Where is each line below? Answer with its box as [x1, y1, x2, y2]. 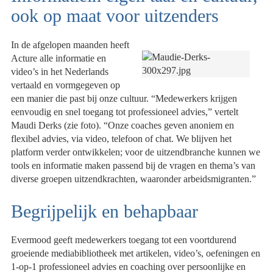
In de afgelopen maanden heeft [11, 39, 130, 50]
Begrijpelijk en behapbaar [11, 200, 199, 221]
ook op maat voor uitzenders [11, 5, 219, 26]
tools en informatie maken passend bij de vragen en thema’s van [11, 160, 256, 171]
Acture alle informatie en [11, 52, 107, 63]
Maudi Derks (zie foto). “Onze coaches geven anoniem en [11, 119, 235, 130]
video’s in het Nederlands [11, 66, 109, 77]
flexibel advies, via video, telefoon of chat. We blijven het [11, 133, 232, 144]
